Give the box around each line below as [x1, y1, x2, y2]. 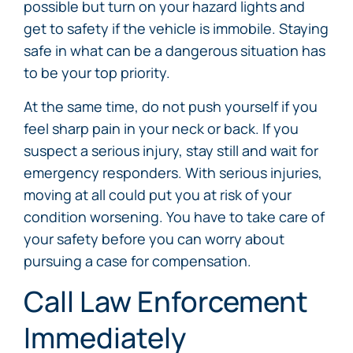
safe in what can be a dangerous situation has [24, 41, 325, 60]
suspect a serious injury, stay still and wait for [24, 141, 318, 160]
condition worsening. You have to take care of [24, 207, 325, 226]
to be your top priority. [24, 63, 170, 82]
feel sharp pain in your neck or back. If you [24, 119, 299, 138]
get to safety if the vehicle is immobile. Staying [24, 19, 329, 38]
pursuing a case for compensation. [24, 251, 251, 270]
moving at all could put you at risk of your [24, 185, 292, 204]
